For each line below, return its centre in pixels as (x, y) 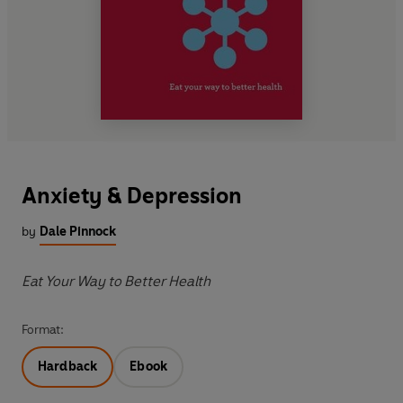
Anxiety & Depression (132, 195)
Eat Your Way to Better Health (116, 281)
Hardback (68, 366)
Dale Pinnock (78, 231)
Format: (43, 329)
